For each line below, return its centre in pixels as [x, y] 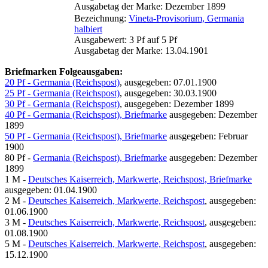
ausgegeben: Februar [207, 136]
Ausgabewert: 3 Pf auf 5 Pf [126, 39]
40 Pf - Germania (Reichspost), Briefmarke [86, 114]
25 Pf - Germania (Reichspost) [62, 93]
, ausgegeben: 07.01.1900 [168, 82]
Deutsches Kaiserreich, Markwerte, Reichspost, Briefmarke [140, 179]
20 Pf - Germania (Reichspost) [62, 82]
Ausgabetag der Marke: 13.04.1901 [141, 50]
